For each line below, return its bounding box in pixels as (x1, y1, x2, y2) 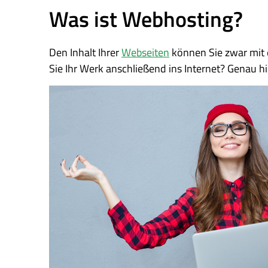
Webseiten (121, 44, 169, 60)
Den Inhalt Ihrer (49, 44, 121, 60)
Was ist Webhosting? (49, 2, 243, 35)
